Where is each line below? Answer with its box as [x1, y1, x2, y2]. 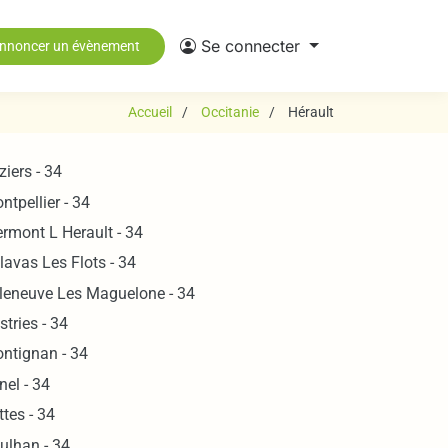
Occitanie [201, 104, 259, 120]
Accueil [128, 104, 172, 120]
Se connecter [201, 36, 301, 56]
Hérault [288, 104, 334, 120]
